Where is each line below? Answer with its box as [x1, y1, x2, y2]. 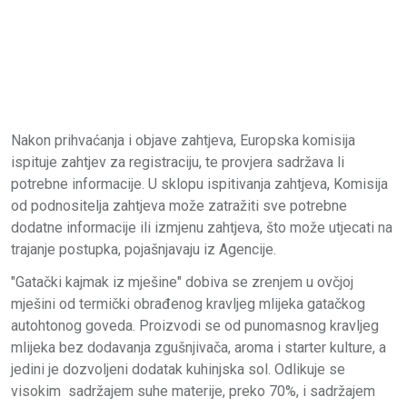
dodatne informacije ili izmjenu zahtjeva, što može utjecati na [11, 219, 392, 237]
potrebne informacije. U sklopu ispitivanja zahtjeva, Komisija [11, 175, 388, 194]
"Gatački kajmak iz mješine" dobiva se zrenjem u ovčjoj [11, 273, 353, 292]
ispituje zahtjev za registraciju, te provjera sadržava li [11, 154, 344, 172]
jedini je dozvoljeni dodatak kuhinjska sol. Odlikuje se [11, 361, 345, 379]
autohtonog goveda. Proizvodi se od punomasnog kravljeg [11, 317, 379, 335]
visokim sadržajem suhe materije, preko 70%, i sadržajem [11, 382, 375, 401]
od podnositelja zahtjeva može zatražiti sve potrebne [11, 197, 347, 215]
